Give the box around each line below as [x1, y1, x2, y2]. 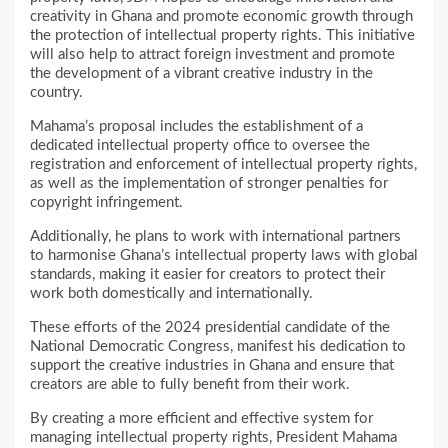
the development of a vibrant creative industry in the [30, 65, 373, 81]
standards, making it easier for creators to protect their [30, 266, 385, 282]
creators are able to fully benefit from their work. [30, 376, 350, 392]
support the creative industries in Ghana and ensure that [30, 357, 394, 373]
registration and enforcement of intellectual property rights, [30, 156, 417, 172]
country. [30, 84, 83, 100]
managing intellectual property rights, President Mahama [30, 429, 397, 445]
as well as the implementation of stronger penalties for [30, 175, 388, 191]
